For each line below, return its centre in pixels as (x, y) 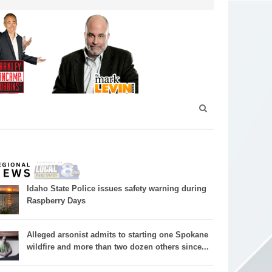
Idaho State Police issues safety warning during (116, 188)
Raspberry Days (56, 200)
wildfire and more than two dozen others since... (117, 246)
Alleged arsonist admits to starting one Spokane (117, 234)
